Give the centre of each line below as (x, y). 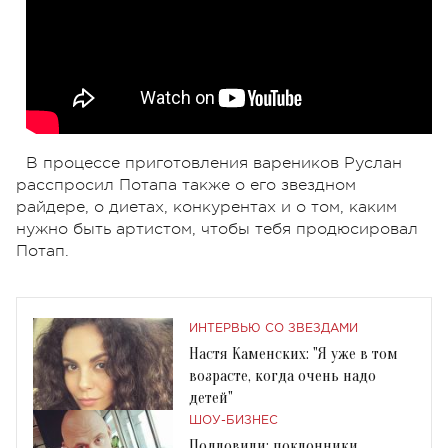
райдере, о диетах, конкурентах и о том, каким (206, 206)
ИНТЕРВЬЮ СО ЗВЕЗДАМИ (273, 328)
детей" (211, 397)
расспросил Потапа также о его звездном (186, 184)
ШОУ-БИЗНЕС (233, 420)
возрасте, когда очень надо (282, 375)
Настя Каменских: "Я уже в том (293, 353)
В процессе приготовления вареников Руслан (214, 162)
